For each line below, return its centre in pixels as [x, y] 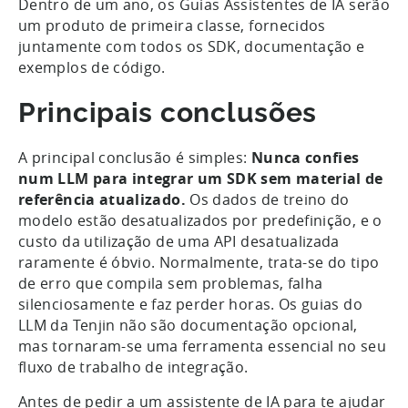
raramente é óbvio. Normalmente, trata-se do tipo [199, 262]
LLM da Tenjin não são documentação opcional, [188, 325]
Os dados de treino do [270, 199]
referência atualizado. [104, 199]
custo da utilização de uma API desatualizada [179, 241]
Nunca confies [305, 157]
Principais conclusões [168, 112]
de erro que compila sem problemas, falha [171, 283]
